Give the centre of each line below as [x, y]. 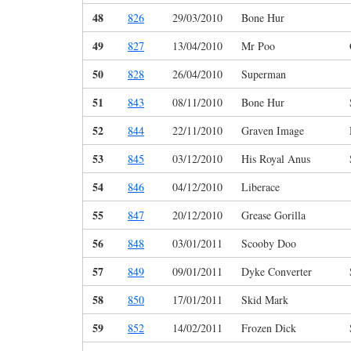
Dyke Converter [277, 272]
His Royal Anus [276, 159]
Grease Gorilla [273, 215]
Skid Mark [265, 300]
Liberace [261, 187]
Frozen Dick [269, 328]
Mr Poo [258, 46]
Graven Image [273, 131]
